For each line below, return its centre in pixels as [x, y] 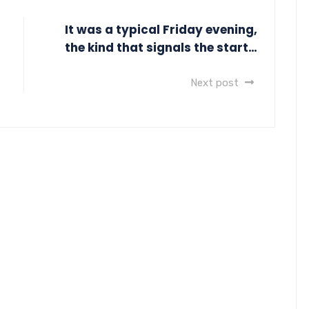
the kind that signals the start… [161, 47]
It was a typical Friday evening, [161, 29]
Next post [216, 82]
